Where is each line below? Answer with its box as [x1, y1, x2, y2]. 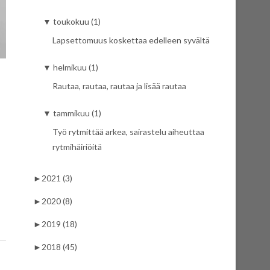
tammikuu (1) [53, 107, 101, 118]
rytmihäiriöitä [52, 141, 102, 152]
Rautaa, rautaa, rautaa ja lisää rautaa [52, 80, 186, 91]
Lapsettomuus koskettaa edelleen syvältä [52, 34, 210, 45]
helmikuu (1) [53, 61, 98, 72]
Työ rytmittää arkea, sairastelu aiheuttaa [52, 126, 204, 137]
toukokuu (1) [53, 16, 101, 27]
